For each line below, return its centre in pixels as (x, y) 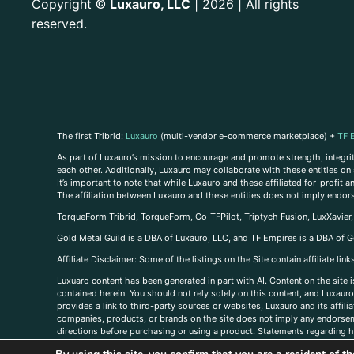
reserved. (59, 24)
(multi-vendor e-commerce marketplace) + (248, 136)
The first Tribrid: (91, 136)
